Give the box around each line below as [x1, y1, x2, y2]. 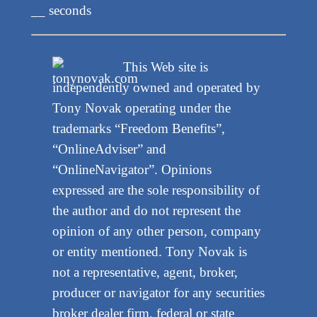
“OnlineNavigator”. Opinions [52, 162, 212, 178]
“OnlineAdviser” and [52, 142, 166, 157]
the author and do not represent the [52, 203, 241, 219]
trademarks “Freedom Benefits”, [52, 121, 225, 137]
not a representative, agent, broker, [52, 265, 238, 280]
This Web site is [122, 59, 208, 75]
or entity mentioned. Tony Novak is [52, 244, 247, 260]
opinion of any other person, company [52, 224, 261, 239]
